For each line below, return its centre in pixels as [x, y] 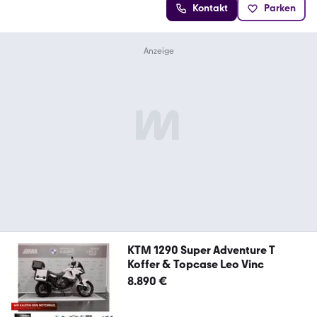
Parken [280, 8]
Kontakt [210, 8]
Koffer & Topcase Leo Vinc [195, 264]
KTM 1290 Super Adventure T [201, 250]
